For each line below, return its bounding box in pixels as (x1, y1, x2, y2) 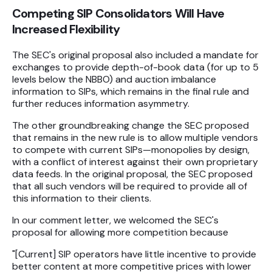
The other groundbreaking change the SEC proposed (12, 119, 249, 132)
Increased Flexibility (12, 21, 120, 38)
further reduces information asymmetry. (12, 97, 189, 110)
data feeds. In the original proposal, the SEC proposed (12, 168, 253, 181)
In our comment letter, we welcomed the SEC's (12, 214, 219, 227)
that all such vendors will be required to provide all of (12, 180, 247, 193)
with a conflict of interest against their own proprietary (12, 155, 258, 169)
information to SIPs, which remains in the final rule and (12, 85, 249, 98)
